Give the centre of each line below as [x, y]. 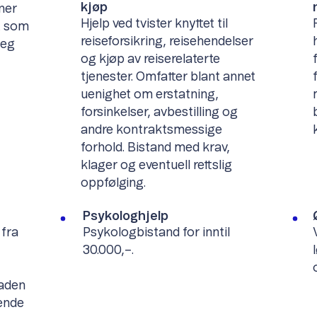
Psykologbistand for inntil [156, 232]
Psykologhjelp [125, 216]
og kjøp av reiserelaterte [151, 59]
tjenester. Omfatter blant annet [168, 77]
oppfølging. [114, 183]
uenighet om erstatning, [150, 94]
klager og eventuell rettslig [157, 165]
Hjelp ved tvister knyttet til [155, 24]
